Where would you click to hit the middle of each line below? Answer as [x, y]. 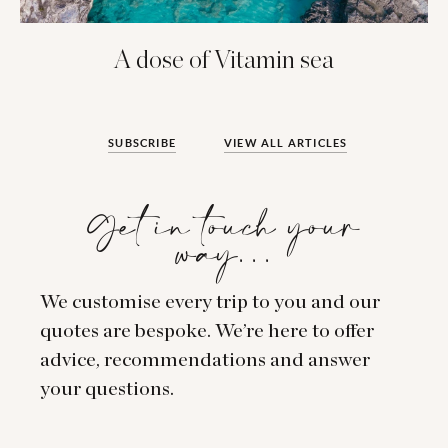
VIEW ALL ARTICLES [286, 143]
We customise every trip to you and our [210, 302]
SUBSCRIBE [142, 143]
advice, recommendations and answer [205, 360]
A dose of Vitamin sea [224, 61]
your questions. [107, 389]
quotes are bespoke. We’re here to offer [207, 331]
